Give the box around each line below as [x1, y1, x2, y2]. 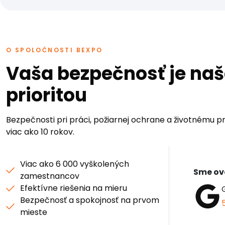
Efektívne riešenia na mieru [20, 182, 127, 194]
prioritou [6, 82, 87, 108]
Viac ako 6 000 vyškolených [20, 158, 129, 170]
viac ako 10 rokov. [6, 126, 74, 138]
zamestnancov [20, 170, 79, 182]
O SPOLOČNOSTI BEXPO [6, 46, 103, 55]
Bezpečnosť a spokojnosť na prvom [20, 194, 159, 206]
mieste [20, 206, 47, 218]
